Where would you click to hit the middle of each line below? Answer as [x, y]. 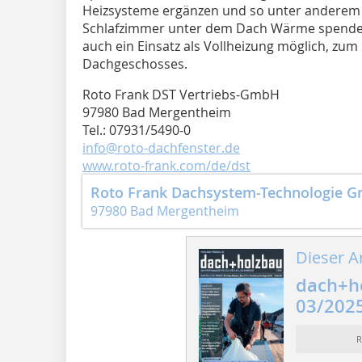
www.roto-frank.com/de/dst [166, 165]
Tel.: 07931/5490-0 [137, 130]
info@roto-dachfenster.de [161, 147]
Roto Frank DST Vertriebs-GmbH [181, 94]
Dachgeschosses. [137, 63]
